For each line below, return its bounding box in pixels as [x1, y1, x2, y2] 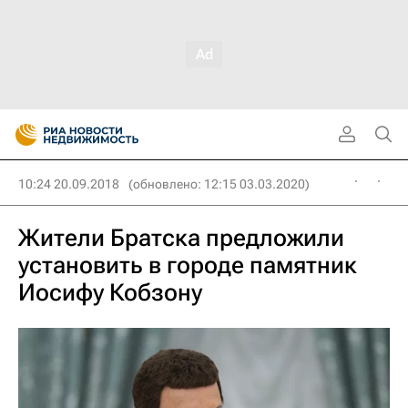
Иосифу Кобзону [18, 279, 202, 306]
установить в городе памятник [18, 251, 357, 279]
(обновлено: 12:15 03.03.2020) [128, 177, 310, 191]
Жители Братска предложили [18, 224, 344, 251]
